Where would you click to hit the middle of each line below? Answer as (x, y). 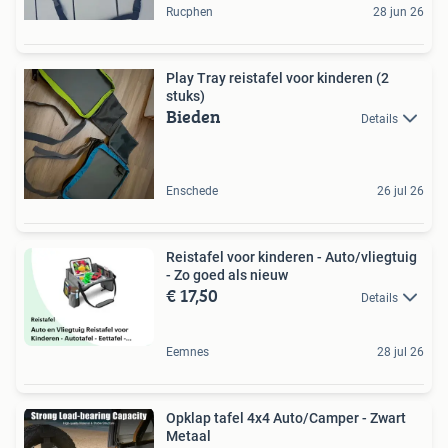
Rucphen (189, 12)
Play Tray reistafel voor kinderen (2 (277, 78)
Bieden (193, 116)
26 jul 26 (400, 191)
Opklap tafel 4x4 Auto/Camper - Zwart (286, 418)
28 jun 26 (398, 12)
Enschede (192, 191)
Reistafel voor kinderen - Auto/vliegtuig (291, 257)
